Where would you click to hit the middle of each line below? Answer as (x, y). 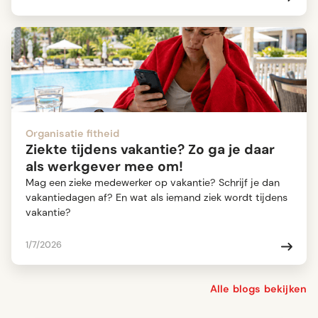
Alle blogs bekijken (258, 289)
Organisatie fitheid (72, 134)
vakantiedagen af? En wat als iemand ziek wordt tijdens (157, 198)
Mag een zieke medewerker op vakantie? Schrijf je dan (153, 183)
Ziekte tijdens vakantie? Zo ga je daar (150, 150)
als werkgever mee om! (104, 167)
